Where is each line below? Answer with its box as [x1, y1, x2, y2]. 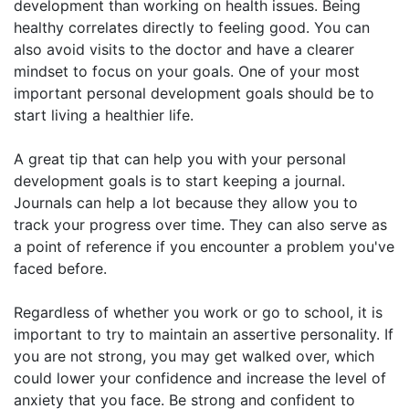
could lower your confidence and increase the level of [14, 368, 386, 387]
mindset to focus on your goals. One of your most [14, 61, 360, 80]
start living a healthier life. [14, 105, 194, 124]
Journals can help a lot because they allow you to [14, 193, 358, 212]
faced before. [14, 258, 107, 278]
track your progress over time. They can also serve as [14, 215, 387, 234]
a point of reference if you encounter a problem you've [14, 236, 394, 256]
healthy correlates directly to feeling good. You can [14, 17, 370, 37]
